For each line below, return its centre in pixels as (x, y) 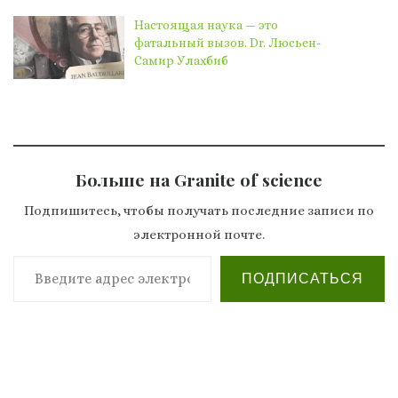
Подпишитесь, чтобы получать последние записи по (199, 211)
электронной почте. (199, 235)
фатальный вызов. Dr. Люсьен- (228, 42)
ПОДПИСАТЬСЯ (302, 279)
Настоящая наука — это (207, 24)
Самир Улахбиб (182, 60)
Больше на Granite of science (199, 180)
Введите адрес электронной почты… (163, 255)
